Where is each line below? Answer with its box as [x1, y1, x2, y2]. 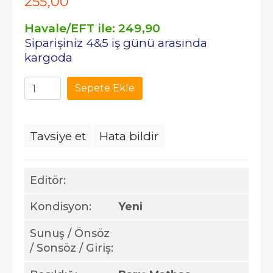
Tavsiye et [30, 129, 86, 143]
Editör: [29, 173, 66, 186]
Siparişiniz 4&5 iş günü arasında [24, 35, 207, 50]
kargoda [24, 50, 73, 65]
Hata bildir [99, 129, 159, 143]
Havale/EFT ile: [24, 21, 118, 35]
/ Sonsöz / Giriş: [29, 241, 113, 254]
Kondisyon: [29, 200, 91, 213]
